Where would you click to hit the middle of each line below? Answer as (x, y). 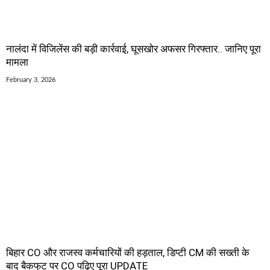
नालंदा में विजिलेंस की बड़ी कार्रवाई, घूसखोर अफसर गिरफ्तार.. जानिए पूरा (133, 49)
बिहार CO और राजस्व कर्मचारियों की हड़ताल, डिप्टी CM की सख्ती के (128, 253)
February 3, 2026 (31, 80)
